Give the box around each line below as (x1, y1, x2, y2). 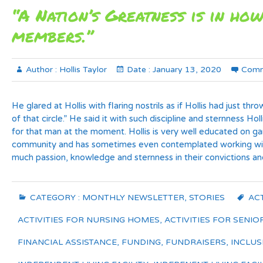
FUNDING (122, 237, 161, 247)
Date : (127, 65, 150, 75)
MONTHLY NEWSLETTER (82, 193, 184, 203)
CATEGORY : (28, 193, 82, 203)
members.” (12, 24, 93, 48)
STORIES (189, 193, 225, 203)
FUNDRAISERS (166, 237, 226, 247)
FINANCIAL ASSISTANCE (18, 237, 117, 247)
